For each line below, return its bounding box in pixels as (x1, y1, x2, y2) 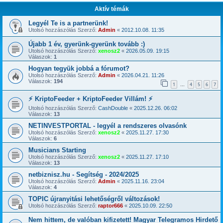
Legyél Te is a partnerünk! (28, 19, 108, 27)
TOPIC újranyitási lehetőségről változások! (28, 195, 160, 203)
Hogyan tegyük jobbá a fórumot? (28, 65, 129, 72)
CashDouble (98, 105, 128, 111)
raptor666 (98, 202, 123, 209)
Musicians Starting (28, 146, 86, 154)
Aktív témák (94, 5, 129, 12)
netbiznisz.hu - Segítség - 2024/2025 (28, 170, 139, 178)
